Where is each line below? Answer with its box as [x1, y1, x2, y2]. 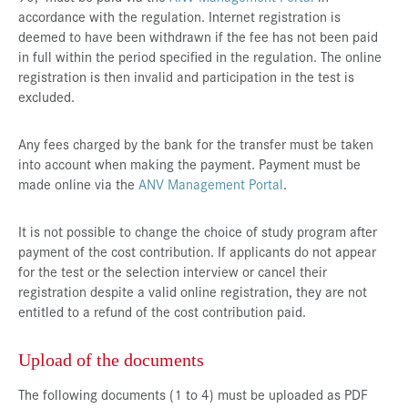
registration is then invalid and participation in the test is [18, 66, 354, 86]
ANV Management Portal [138, 173, 283, 193]
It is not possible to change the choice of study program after [18, 220, 377, 240]
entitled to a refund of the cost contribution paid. [18, 301, 306, 321]
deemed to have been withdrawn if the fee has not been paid [18, 25, 378, 46]
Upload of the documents [18, 349, 204, 370]
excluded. [18, 86, 75, 106]
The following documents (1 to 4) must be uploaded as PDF [18, 383, 368, 403]
